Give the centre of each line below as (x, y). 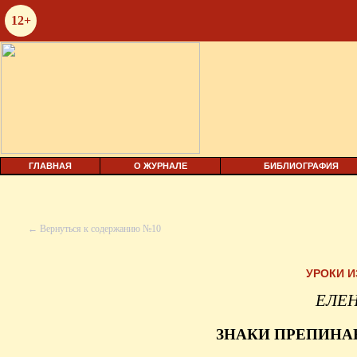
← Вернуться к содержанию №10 (94, 229)
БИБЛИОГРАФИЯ (301, 166)
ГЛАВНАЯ (50, 166)
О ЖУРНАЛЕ (160, 166)
